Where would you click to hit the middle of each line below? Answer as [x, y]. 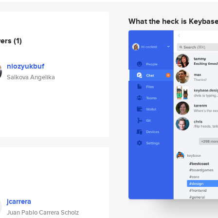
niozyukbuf [26, 66]
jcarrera [19, 201]
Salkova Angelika [31, 77]
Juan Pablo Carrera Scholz [43, 212]
